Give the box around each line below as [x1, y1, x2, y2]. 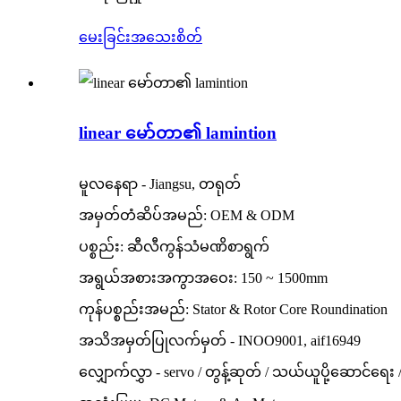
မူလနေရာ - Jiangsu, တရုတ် [79, 176, 241, 192]
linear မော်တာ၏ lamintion [79, 124, 277, 143]
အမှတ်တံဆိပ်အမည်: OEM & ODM [79, 208, 294, 224]
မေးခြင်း [79, 29, 131, 45]
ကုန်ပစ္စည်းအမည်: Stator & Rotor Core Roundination [79, 302, 388, 318]
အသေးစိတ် [131, 29, 202, 45]
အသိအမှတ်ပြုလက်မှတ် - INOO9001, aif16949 [79, 333, 361, 349]
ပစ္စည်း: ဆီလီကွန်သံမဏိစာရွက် [79, 239, 269, 255]
